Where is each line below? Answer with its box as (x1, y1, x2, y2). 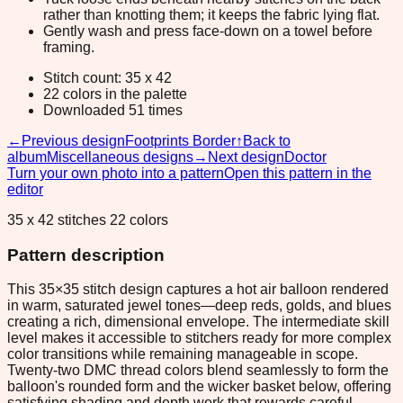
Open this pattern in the (224, 165, 372, 181)
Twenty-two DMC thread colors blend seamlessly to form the (7, 363, 389, 379)
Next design (208, 148, 284, 165)
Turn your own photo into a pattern (7, 165, 224, 181)
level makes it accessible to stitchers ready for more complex (7, 330, 391, 346)
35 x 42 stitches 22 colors (7, 211, 168, 228)
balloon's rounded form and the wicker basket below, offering (7, 379, 391, 395)
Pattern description (7, 245, 165, 264)
